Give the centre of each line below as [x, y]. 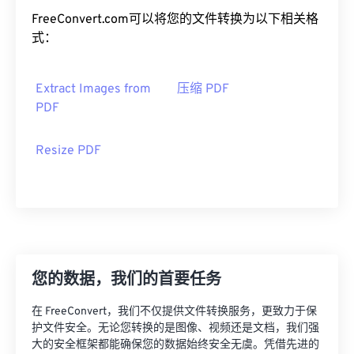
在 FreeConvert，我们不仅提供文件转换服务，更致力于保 [174, 312]
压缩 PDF [203, 90]
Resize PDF [68, 151]
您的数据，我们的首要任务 [126, 281]
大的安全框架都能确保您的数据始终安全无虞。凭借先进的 [175, 345]
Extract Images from [93, 90]
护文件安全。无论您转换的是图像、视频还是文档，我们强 [175, 329]
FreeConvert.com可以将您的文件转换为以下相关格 [175, 20]
